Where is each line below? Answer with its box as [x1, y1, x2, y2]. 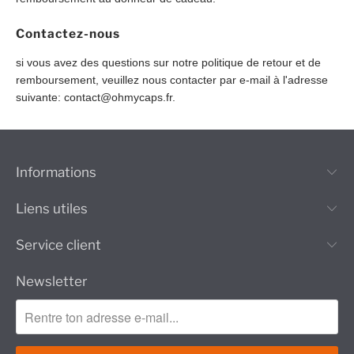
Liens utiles [16, 201, 88, 217]
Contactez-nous [16, 25, 120, 41]
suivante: [16, 91, 64, 104]
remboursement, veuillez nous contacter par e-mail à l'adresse [16, 73, 328, 87]
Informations [16, 164, 96, 181]
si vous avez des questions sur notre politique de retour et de [16, 56, 321, 70]
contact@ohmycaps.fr [64, 91, 172, 104]
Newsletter [16, 273, 88, 290]
